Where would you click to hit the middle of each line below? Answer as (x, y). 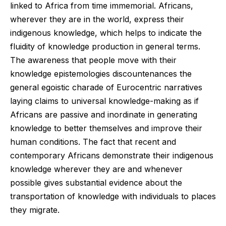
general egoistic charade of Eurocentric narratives (106, 88)
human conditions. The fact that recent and (93, 142)
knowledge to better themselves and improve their (106, 128)
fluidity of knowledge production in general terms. (105, 47)
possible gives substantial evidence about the (96, 183)
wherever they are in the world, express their (97, 19)
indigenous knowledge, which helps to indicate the (106, 33)
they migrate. (35, 210)
